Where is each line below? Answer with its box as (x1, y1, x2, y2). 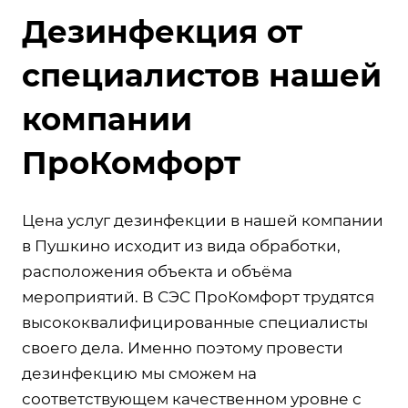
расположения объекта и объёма (22, 262, 292, 280)
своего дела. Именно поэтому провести (22, 339, 343, 357)
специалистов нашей (22, 56, 382, 95)
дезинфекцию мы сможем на (22, 364, 257, 382)
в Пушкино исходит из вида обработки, (22, 237, 341, 255)
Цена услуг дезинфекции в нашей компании (22, 211, 383, 229)
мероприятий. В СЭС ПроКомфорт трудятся (22, 288, 374, 306)
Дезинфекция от (22, 13, 302, 51)
